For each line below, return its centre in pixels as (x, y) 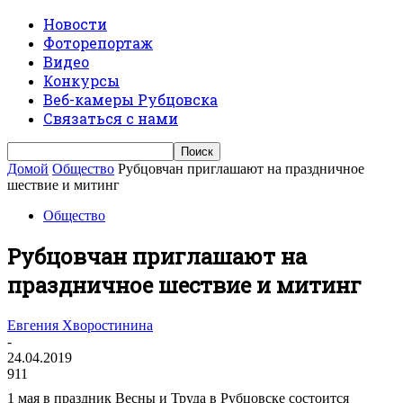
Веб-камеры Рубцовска (130, 99)
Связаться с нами (111, 118)
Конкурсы (81, 81)
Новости (75, 24)
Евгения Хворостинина (80, 325)
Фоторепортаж (98, 43)
